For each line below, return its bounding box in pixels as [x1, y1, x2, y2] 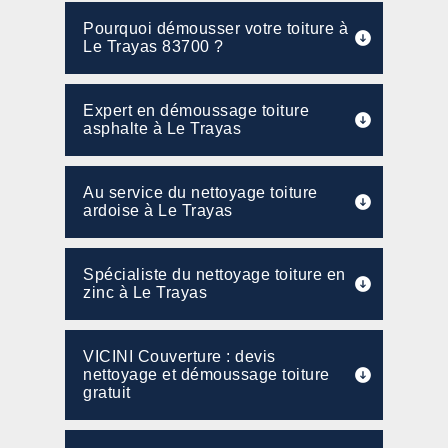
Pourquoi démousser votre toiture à [83, 20, 348, 37]
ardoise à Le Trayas [83, 202, 233, 219]
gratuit [83, 384, 131, 401]
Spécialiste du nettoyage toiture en [83, 266, 346, 283]
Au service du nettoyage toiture [83, 184, 318, 201]
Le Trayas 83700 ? [83, 38, 224, 55]
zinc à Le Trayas [83, 284, 207, 301]
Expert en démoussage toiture [83, 102, 309, 119]
